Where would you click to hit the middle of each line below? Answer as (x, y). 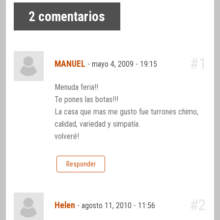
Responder (81, 164)
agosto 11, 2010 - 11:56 (120, 205)
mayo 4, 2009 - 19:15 (126, 64)
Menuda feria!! (77, 87)
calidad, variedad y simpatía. (97, 124)
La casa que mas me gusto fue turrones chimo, (127, 111)
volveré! (67, 136)
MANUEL (70, 64)
